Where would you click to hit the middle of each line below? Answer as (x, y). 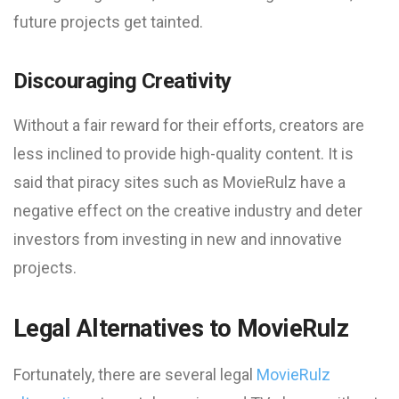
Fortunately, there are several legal (135, 375)
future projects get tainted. (108, 22)
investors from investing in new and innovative (178, 239)
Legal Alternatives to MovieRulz (181, 329)
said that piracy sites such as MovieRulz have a (179, 182)
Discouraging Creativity (122, 81)
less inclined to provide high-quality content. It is (183, 154)
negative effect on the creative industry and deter (188, 211)
